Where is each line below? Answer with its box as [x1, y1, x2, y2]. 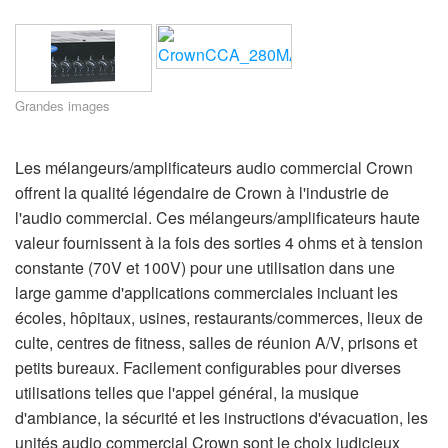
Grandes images [15, 95, 110, 115]
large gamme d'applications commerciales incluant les [15, 280, 398, 304]
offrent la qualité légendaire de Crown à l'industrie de [15, 180, 389, 204]
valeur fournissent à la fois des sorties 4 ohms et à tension [15, 230, 423, 254]
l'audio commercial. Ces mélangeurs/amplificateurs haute [15, 205, 420, 229]
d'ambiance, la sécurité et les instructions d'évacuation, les [15, 405, 428, 429]
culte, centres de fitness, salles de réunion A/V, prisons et [15, 330, 417, 354]
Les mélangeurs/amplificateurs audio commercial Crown [15, 155, 413, 179]
